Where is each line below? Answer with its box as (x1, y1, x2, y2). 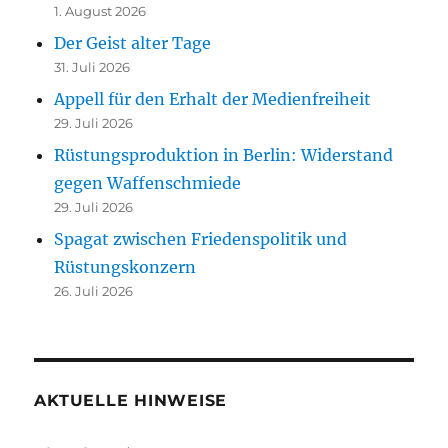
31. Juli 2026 (54, 58, 131, 75)
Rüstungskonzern (54, 256, 197, 277)
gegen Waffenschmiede (54, 172, 242, 193)
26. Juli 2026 (54, 282, 134, 299)
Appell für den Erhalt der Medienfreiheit (54, 88, 372, 109)
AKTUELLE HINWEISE (34, 390, 228, 410)
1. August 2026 (54, 2, 147, 19)
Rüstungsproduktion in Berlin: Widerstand (54, 144, 394, 165)
